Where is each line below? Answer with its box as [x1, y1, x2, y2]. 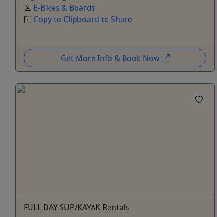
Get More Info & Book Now [60, 53, 162, 64]
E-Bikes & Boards [33, 2, 95, 14]
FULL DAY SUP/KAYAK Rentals [24, 201, 129, 213]
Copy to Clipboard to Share [33, 14, 132, 25]
